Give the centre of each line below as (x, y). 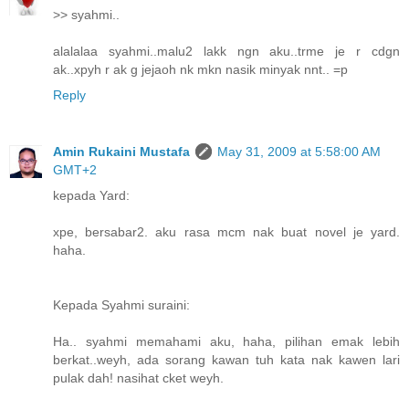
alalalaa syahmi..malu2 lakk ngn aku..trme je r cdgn (226, 52)
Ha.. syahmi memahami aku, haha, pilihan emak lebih (226, 342)
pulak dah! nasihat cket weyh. (138, 378)
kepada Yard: (91, 196)
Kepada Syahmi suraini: (121, 305)
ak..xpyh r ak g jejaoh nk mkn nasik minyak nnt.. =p (200, 70)
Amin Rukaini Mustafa (121, 152)
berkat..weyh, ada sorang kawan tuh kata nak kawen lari (226, 360)
